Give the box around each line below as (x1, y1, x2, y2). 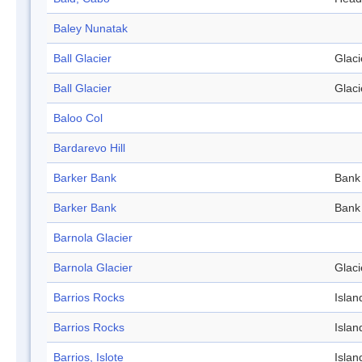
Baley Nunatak (53, 22, 128, 36)
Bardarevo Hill (53, 141, 125, 155)
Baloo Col (53, 112, 103, 125)
